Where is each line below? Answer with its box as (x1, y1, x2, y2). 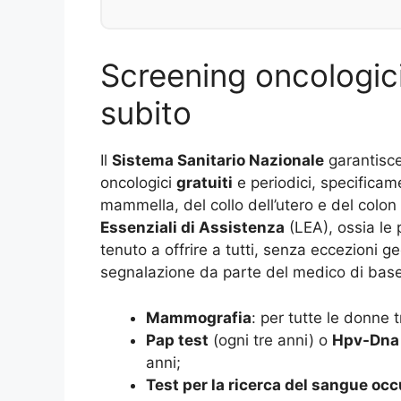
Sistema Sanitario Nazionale (112, 151, 324, 170)
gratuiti (176, 174, 233, 192)
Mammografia (146, 308, 252, 327)
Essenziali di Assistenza (100, 218, 285, 237)
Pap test (146, 330, 209, 349)
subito (100, 94, 192, 132)
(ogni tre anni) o (209, 330, 332, 349)
